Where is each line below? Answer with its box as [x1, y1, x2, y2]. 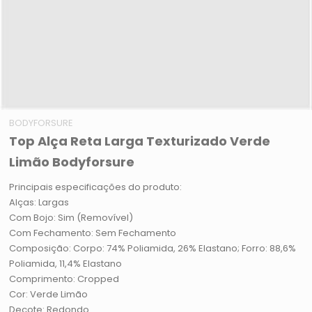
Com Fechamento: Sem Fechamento [9, 226, 177, 240]
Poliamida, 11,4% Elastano [9, 257, 123, 271]
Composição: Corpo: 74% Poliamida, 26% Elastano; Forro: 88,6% [9, 242, 297, 256]
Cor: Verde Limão [9, 288, 88, 302]
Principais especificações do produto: [9, 180, 182, 194]
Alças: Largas [9, 196, 70, 210]
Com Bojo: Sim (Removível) [9, 211, 134, 225]
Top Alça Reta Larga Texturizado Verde [9, 132, 271, 150]
